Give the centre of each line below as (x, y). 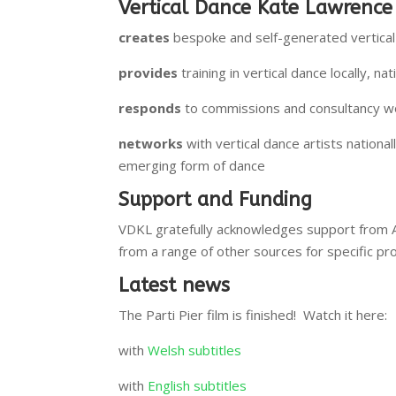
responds (150, 107)
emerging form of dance (192, 165)
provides (148, 72)
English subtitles (198, 385)
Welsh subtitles (195, 350)
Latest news (175, 285)
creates (145, 37)
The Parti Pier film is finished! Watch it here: (253, 314)
